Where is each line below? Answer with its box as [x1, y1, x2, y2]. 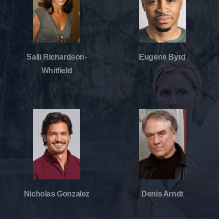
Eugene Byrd [139, 52, 186, 61]
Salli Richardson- [26, 52, 87, 61]
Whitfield [41, 66, 72, 75]
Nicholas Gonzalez [23, 189, 90, 198]
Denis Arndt [141, 189, 183, 198]
